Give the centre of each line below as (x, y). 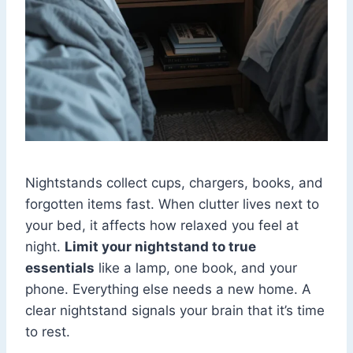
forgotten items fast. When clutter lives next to (172, 204)
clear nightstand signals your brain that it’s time (175, 310)
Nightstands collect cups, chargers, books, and (174, 182)
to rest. (48, 331)
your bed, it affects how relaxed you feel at (162, 225)
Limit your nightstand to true (160, 246)
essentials (60, 268)
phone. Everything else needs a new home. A (168, 289)
